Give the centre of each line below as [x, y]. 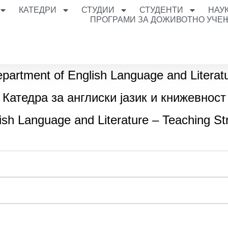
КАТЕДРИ [37, 10]
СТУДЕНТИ [161, 10]
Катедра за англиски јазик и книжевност [114, 98]
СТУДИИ [98, 10]
